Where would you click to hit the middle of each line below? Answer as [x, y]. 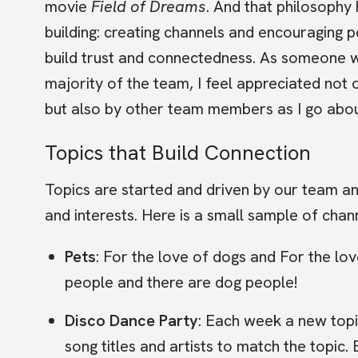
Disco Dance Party [131, 320]
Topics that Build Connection [177, 152]
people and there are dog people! [181, 282]
